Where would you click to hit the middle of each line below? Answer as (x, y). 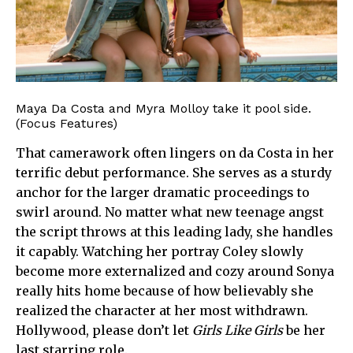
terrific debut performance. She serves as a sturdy (174, 173)
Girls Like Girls (238, 331)
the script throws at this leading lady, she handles (175, 232)
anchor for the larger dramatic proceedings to (163, 193)
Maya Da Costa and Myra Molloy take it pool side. (163, 109)
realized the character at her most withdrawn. (162, 311)
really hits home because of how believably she (165, 291)
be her (304, 331)
